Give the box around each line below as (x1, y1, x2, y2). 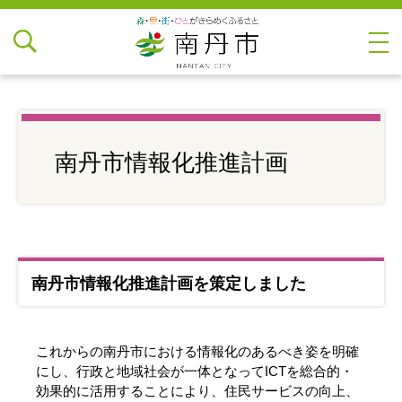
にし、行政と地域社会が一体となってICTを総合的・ (36, 363, 354, 379)
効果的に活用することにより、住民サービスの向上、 (36, 383, 359, 398)
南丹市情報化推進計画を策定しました (31, 275, 306, 293)
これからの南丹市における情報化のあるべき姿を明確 (36, 344, 359, 359)
